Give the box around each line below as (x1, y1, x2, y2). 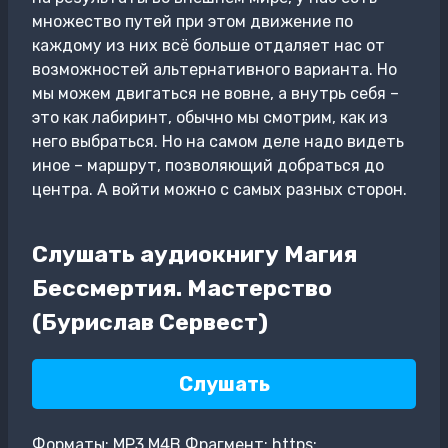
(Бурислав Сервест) (32, 307, 268, 336)
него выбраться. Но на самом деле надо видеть (32, 132, 404, 151)
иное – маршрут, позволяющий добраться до (32, 156, 384, 175)
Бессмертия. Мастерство (32, 273, 332, 302)
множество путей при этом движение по (32, 12, 353, 31)
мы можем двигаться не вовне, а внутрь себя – (32, 84, 399, 103)
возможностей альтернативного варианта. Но (32, 60, 397, 79)
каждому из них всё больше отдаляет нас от (32, 36, 385, 55)
